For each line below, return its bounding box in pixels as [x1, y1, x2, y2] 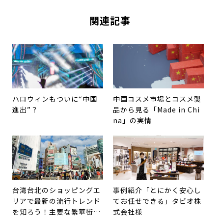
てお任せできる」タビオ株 [113, 195, 201, 206]
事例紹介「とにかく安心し [113, 185, 201, 195]
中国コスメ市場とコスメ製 [113, 93, 201, 104]
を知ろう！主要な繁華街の [12, 206, 101, 217]
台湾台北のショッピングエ [12, 185, 101, 195]
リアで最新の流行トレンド [12, 195, 101, 206]
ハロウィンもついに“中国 [12, 93, 97, 104]
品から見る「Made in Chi [113, 104, 200, 114]
